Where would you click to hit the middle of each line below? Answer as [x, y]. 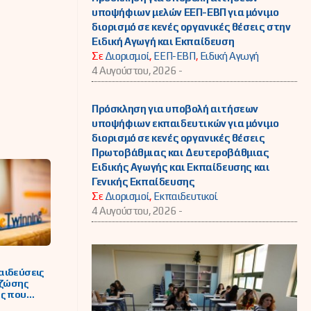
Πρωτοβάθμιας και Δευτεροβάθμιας [180, 152]
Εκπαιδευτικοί [186, 196]
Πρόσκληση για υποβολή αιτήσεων [175, 108]
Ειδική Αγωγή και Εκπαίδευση [163, 42]
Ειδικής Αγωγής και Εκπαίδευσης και [181, 167]
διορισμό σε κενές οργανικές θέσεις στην [191, 27]
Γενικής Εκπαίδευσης [143, 181]
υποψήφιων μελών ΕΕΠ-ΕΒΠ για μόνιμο [185, 12]
